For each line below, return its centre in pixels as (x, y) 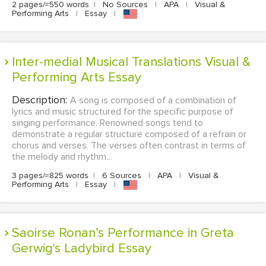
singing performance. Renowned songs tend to (107, 123)
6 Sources (122, 176)
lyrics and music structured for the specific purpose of (123, 112)
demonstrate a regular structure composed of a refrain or (129, 134)
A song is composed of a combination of (153, 101)
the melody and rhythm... (62, 157)
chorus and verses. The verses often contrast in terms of (129, 146)
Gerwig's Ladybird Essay (82, 249)
